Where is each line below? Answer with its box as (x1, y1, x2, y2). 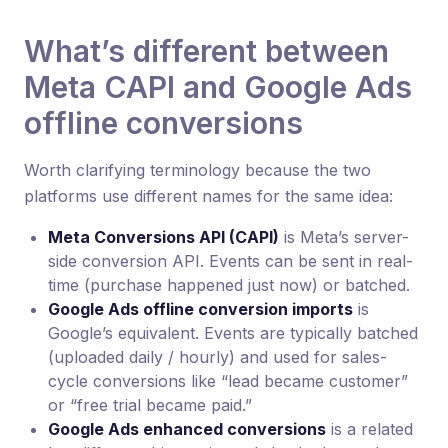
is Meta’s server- (279, 227, 409, 247)
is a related (326, 419, 413, 439)
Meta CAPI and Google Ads (24, 69, 412, 105)
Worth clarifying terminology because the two (24, 160, 371, 180)
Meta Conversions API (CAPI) (48, 227, 279, 247)
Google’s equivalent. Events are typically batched (48, 323, 418, 343)
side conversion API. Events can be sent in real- (48, 251, 413, 271)
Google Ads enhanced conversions (48, 419, 326, 439)
